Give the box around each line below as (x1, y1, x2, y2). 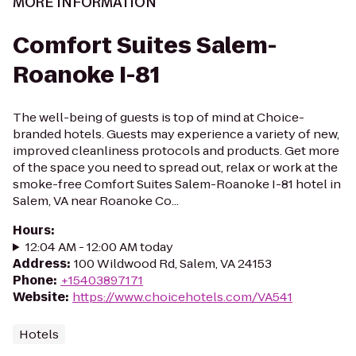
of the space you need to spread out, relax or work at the (13, 159, 338, 176)
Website (13, 288, 65, 305)
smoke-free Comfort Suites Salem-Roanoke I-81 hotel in (13, 176, 341, 192)
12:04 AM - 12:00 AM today (25, 238, 173, 255)
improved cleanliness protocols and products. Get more (13, 142, 339, 159)
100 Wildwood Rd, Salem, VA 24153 (74, 255, 272, 272)
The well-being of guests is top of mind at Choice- (13, 109, 304, 126)
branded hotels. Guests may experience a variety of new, (13, 126, 339, 142)
